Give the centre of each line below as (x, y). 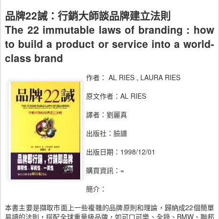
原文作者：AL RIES (116, 96)
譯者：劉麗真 (107, 114)
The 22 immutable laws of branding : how (109, 29)
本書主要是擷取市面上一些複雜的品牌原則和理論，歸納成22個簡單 (109, 207)
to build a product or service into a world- (109, 43)
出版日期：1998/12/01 (121, 151)
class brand (34, 57)
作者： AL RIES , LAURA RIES (133, 77)
